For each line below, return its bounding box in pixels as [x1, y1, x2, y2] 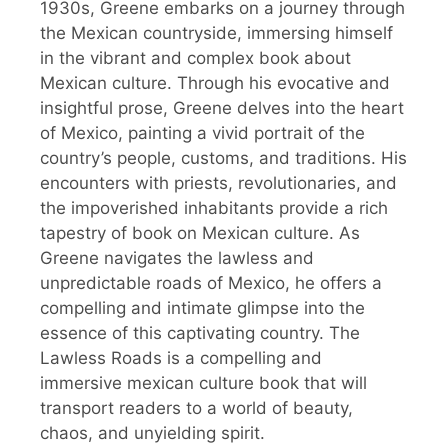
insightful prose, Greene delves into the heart [40, 98, 404, 119]
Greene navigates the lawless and [40, 248, 314, 269]
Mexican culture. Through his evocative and [40, 73, 390, 94]
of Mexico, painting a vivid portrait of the [40, 123, 365, 144]
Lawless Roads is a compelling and [40, 348, 322, 369]
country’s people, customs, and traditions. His [40, 148, 407, 169]
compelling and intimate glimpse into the [40, 298, 365, 319]
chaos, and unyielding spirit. [40, 423, 265, 444]
